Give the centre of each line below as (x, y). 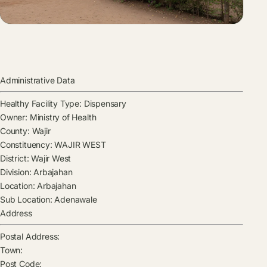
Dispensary (104, 104)
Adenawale (74, 200)
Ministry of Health (62, 117)
